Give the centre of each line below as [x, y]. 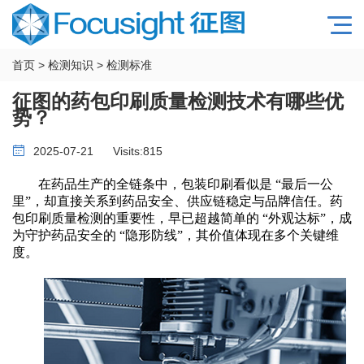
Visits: [128, 151]
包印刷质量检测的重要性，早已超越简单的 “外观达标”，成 [182, 218]
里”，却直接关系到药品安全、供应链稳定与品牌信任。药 [178, 201]
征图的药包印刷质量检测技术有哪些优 [178, 101]
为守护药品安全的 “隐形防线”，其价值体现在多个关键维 [175, 235]
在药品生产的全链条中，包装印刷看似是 [155, 184]
